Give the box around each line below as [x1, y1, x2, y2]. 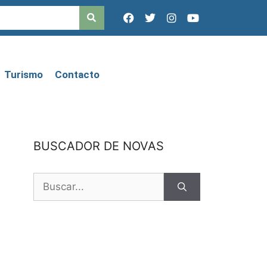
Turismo [4, 68, 44, 80]
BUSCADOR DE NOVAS [33, 139, 164, 153]
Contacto [55, 68, 100, 80]
